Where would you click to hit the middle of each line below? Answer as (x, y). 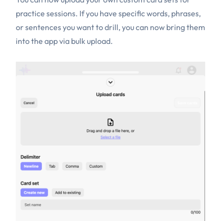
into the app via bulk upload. (64, 41)
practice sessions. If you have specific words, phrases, (108, 14)
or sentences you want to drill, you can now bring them (110, 27)
